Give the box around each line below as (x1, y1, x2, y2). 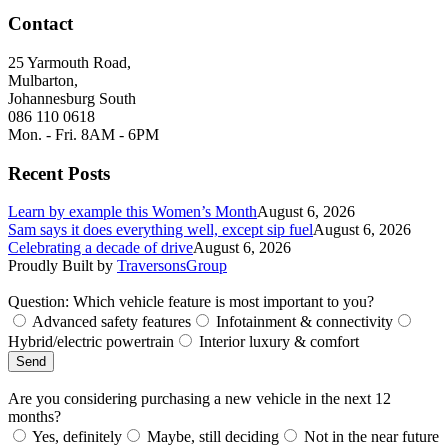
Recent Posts (8, 162, 110, 184)
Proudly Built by (8, 257, 117, 275)
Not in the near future (304, 428, 439, 446)
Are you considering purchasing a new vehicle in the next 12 (8, 390, 391, 408)
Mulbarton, (8, 71, 78, 89)
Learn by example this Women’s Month (8, 203, 257, 221)
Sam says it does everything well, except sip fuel (8, 221, 313, 239)
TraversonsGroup (117, 257, 227, 275)
